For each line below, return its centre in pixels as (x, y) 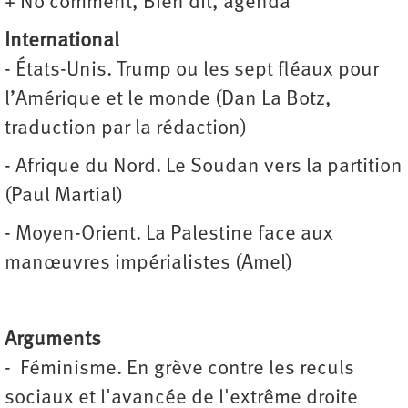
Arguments (53, 341)
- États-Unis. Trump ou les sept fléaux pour (192, 71)
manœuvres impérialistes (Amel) (148, 264)
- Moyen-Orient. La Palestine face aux (169, 235)
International (62, 42)
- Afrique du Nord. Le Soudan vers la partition (204, 168)
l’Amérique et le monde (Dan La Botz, (168, 100)
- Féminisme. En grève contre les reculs (179, 370)
